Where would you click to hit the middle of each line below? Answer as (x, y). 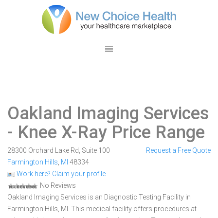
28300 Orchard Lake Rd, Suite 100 (59, 150)
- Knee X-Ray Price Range (106, 132)
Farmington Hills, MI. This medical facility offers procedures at (102, 209)
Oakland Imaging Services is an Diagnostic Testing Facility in (99, 197)
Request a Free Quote (178, 150)
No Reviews (57, 185)
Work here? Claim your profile (60, 174)
